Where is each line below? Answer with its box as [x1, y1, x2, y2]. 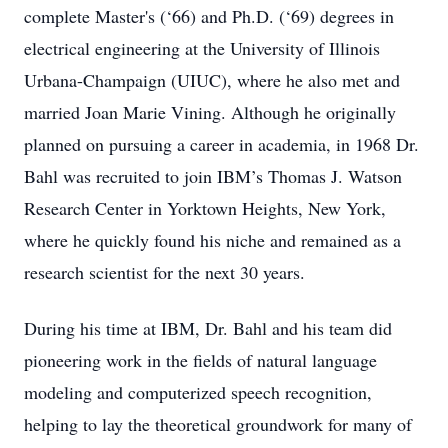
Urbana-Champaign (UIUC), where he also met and [24, 68, 400, 92]
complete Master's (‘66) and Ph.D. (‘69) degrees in [24, 4, 394, 28]
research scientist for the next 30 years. [24, 260, 305, 284]
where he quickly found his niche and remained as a [24, 228, 401, 252]
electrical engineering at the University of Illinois [24, 36, 380, 60]
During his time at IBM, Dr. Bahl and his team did [24, 316, 392, 340]
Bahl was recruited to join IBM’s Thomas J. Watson [24, 164, 402, 188]
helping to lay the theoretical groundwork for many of [24, 412, 412, 436]
